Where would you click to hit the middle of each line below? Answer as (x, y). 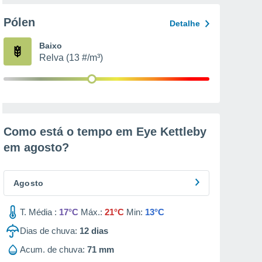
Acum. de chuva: (52, 249)
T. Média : (38, 212)
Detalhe (185, 23)
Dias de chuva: (49, 231)
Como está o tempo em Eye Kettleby (105, 132)
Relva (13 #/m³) (71, 58)
